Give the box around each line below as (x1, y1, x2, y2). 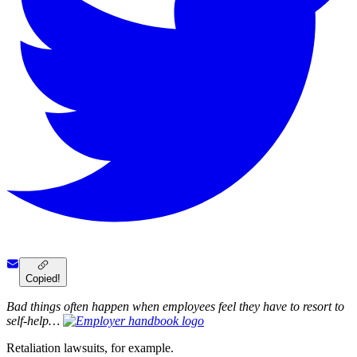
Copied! (25, 273, 61, 285)
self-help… (6, 314, 63, 328)
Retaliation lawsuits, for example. (6, 341, 174, 355)
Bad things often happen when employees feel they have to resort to (6, 300, 344, 314)
